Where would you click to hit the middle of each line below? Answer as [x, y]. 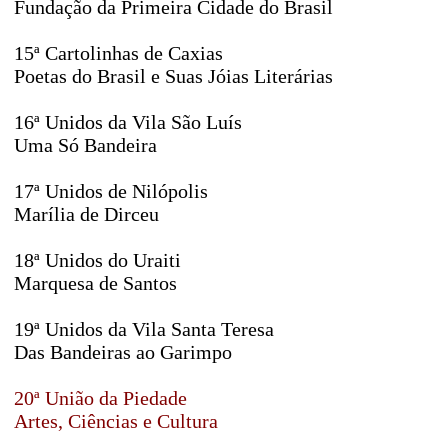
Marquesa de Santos [95, 283]
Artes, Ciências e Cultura [116, 421]
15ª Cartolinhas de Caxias [118, 53]
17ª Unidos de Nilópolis [111, 191]
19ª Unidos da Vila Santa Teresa [144, 329]
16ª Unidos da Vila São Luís [128, 122]
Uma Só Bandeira [85, 145]
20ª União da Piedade [100, 398]
